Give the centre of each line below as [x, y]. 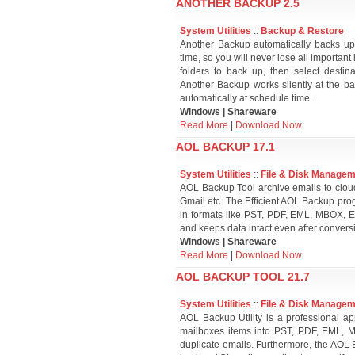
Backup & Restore [302, 31]
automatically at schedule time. [246, 98]
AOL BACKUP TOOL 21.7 [243, 277]
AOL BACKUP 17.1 [225, 147]
